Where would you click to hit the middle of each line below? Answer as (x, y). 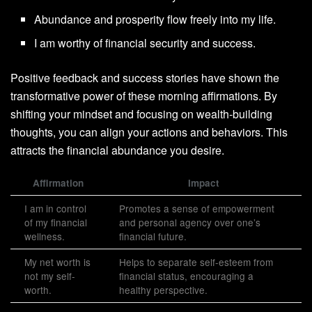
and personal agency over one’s (190, 222)
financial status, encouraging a (186, 275)
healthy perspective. (163, 289)
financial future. (153, 236)
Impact (203, 182)
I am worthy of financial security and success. (145, 42)
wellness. (45, 236)
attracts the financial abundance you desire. (117, 150)
